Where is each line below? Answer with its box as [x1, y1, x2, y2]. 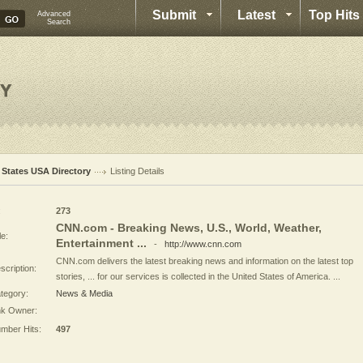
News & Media [56, 288, 113, 298]
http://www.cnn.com [164, 239, 241, 249]
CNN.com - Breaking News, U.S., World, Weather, [56, 221, 322, 234]
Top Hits [309, 8, 360, 22]
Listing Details [110, 166, 164, 176]
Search [47, 18, 70, 26]
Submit [152, 8, 196, 22]
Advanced [37, 10, 70, 18]
